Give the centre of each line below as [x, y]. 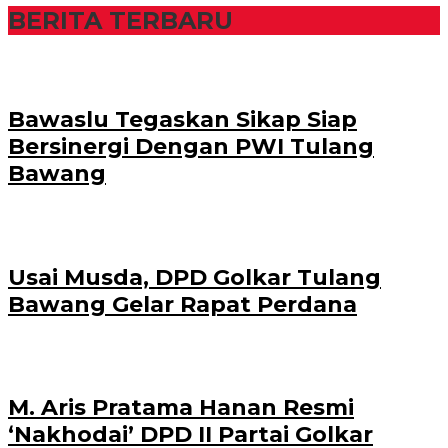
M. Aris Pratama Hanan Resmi [181, 408]
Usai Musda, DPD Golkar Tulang [194, 277]
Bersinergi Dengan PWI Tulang [191, 147]
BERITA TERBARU [120, 20]
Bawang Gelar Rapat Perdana [182, 304]
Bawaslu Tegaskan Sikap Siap [182, 120]
